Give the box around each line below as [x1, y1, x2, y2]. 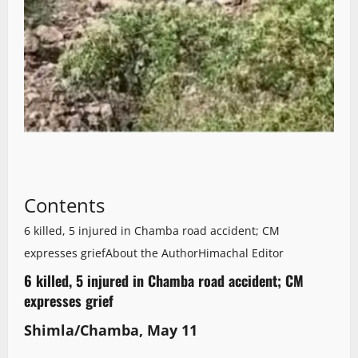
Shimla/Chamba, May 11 [24, 320, 197, 340]
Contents [24, 191, 105, 218]
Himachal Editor [198, 245, 284, 261]
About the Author [105, 245, 198, 261]
